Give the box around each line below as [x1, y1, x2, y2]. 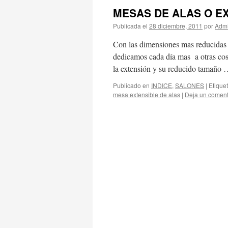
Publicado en [113, 81, 150, 90]
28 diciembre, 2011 [149, 21, 203, 30]
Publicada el [113, 21, 148, 30]
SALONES [175, 81, 204, 90]
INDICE [151, 81, 172, 90]
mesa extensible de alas [113, 90, 180, 99]
